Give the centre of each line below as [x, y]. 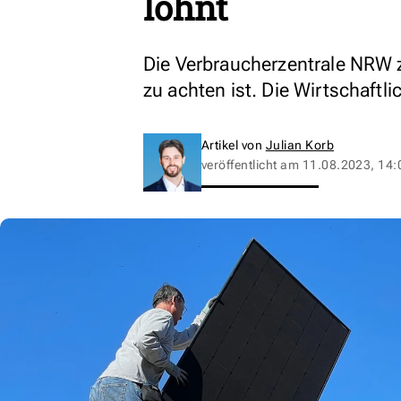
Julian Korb [300, 145]
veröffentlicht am [252, 165]
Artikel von [234, 145]
